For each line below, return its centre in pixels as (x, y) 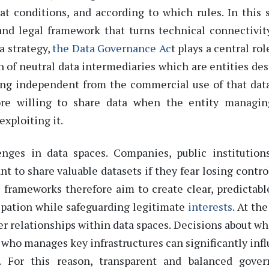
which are (183, 66)
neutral (38, 66)
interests (210, 206)
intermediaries (119, 66)
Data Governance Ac (121, 48)
